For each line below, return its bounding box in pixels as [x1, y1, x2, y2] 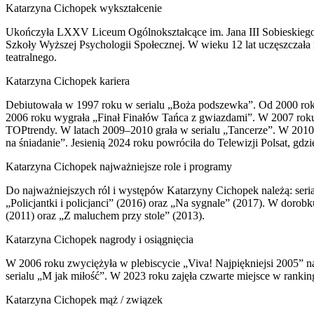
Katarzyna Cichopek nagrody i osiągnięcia [6, 233, 193, 245]
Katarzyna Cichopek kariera [6, 74, 130, 87]
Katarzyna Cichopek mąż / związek [6, 293, 163, 306]
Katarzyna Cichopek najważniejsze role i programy [6, 160, 232, 172]
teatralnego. [6, 50, 57, 63]
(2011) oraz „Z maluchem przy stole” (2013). [6, 209, 205, 221]
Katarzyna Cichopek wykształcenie [6, 1, 162, 14]
